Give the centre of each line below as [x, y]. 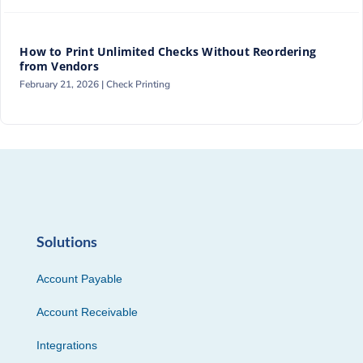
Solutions [66, 241]
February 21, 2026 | [63, 84]
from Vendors [59, 66]
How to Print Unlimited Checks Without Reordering [168, 51]
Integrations [66, 345]
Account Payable [79, 278]
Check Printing [139, 84]
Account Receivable [87, 312]
